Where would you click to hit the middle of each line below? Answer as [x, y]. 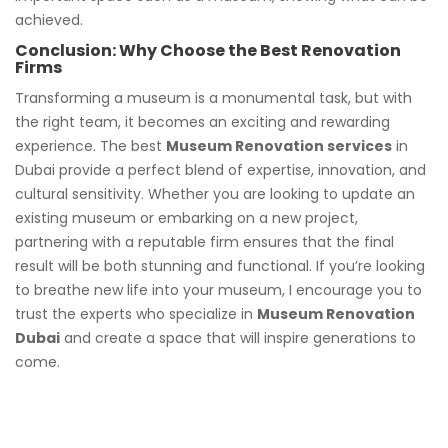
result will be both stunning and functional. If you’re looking [220, 265]
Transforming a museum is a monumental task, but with [213, 97]
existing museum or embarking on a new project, [186, 217]
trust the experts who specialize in [136, 313]
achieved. [49, 19]
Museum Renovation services [279, 145]
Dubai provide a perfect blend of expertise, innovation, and [220, 169]
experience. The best [90, 145]
